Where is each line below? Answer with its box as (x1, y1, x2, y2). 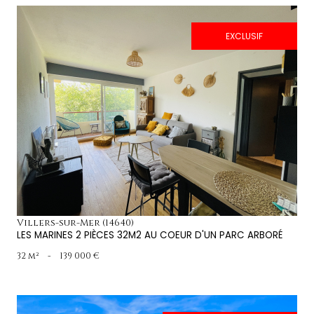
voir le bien (121, 108, 193, 128)
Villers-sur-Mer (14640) (17, 217, 134, 230)
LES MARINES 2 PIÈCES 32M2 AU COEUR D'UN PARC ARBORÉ (17, 228, 282, 243)
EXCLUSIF (226, 29, 263, 42)
